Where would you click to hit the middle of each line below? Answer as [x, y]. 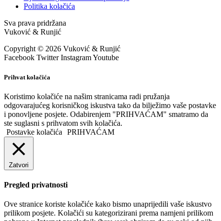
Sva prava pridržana [35, 23]
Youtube [106, 58]
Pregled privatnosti [36, 185]
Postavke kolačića [34, 132]
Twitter [48, 58]
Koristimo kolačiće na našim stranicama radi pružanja [87, 96]
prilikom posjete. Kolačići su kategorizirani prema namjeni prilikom [109, 213]
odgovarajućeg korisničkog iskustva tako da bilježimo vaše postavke [110, 105]
